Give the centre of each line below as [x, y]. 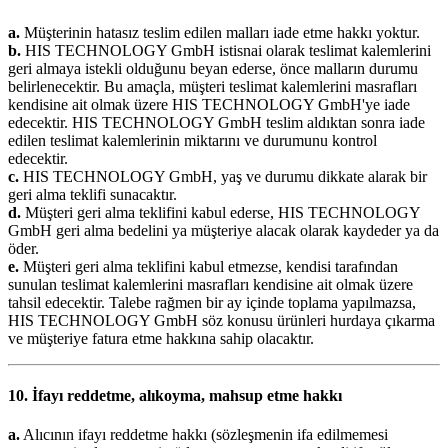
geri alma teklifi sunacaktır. [92, 194]
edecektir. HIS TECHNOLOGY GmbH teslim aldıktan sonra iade [216, 122]
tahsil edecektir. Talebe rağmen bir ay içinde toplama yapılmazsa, [212, 302]
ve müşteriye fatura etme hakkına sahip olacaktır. [161, 338]
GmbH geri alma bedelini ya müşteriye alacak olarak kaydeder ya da [223, 230]
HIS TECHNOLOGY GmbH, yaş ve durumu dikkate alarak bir [223, 176]
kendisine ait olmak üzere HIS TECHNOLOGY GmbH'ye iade [209, 104]
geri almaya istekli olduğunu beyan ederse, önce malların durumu [213, 68]
